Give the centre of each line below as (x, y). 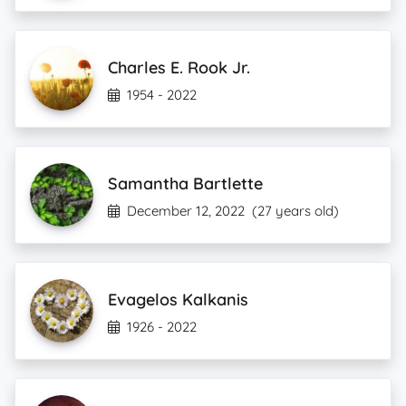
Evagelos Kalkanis (178, 300)
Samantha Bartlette (185, 184)
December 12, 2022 (186, 211)
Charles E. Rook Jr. (179, 68)
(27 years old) (295, 211)
